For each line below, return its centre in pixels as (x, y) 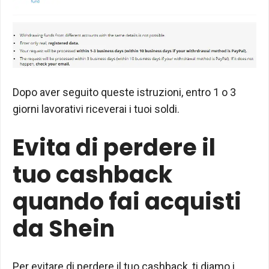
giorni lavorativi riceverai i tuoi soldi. (96, 109)
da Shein (64, 228)
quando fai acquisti (127, 201)
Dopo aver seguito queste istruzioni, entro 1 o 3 (124, 92)
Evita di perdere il (114, 147)
